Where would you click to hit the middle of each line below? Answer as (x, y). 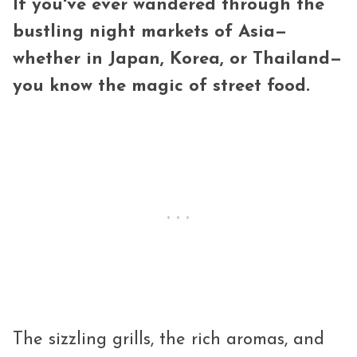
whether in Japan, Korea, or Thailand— (177, 60)
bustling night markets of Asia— (150, 33)
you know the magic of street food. (161, 87)
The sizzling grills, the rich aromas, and (169, 340)
